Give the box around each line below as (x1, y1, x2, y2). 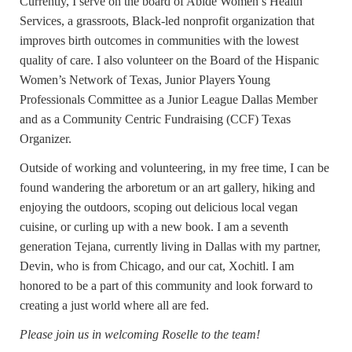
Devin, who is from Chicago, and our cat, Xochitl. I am (20, 259, 294, 273)
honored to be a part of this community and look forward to (20, 279, 313, 293)
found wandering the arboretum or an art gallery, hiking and (20, 181, 315, 195)
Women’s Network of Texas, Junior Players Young (20, 73, 270, 87)
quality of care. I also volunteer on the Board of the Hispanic (20, 53, 319, 68)
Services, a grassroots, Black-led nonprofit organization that (20, 14, 314, 28)
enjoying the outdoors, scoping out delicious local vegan (20, 200, 298, 214)
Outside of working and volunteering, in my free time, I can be (20, 161, 329, 175)
